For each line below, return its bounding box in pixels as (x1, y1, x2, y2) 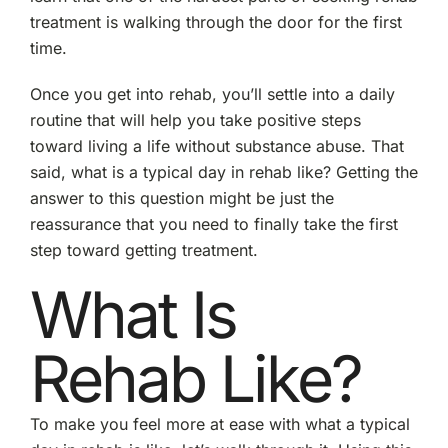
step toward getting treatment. (29, 239, 258, 260)
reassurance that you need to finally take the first (29, 213, 398, 234)
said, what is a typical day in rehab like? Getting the (29, 161, 418, 182)
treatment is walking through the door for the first (29, 11, 402, 32)
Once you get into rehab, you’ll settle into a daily (29, 83, 395, 104)
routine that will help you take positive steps (29, 109, 361, 130)
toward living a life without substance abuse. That (29, 135, 404, 156)
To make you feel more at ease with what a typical (29, 413, 410, 434)
